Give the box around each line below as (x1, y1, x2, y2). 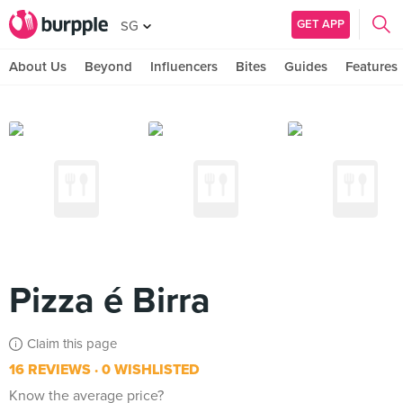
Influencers (150, 58, 218, 75)
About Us (9, 58, 67, 75)
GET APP (297, 16, 345, 31)
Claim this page (27, 336, 117, 352)
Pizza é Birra (9, 279, 210, 322)
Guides (284, 58, 327, 75)
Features (345, 58, 398, 75)
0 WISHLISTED (98, 361, 200, 379)
